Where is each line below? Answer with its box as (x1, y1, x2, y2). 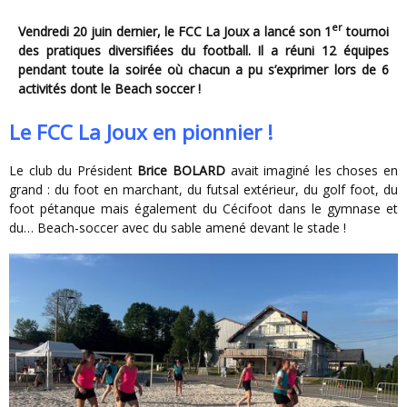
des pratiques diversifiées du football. (18, 41, 258, 59)
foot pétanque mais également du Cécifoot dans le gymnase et (9, 199, 398, 217)
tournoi (342, 22, 390, 40)
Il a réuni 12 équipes (257, 41, 390, 59)
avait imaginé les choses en (225, 161, 399, 179)
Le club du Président (16, 161, 138, 179)
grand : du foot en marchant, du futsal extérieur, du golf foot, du (9, 180, 398, 198)
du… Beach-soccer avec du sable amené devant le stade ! (9, 218, 346, 236)
